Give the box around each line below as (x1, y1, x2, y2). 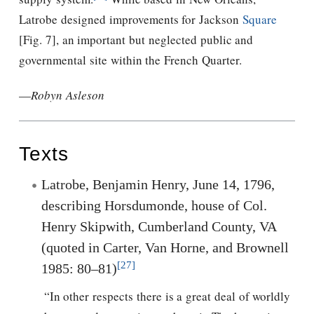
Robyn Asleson (31, 87, 104, 104)
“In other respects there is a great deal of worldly (43, 288, 291, 305)
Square (242, 11, 277, 28)
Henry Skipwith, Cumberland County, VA (41, 219, 276, 235)
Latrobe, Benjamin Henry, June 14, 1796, (41, 177, 275, 193)
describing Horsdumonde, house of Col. (41, 198, 267, 214)
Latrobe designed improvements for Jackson (19, 11, 243, 28)
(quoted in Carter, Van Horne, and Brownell (41, 240, 289, 256)
